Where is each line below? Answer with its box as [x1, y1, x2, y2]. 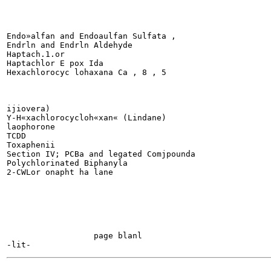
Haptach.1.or [7, 49, 65, 59]
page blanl [7, 230, 142, 240]
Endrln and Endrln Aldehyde [7, 40, 132, 50]
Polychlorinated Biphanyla [7, 158, 128, 168]
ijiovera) [7, 103, 50, 113]
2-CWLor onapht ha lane [7, 167, 113, 177]
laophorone [7, 122, 55, 131]
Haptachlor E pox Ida [7, 58, 103, 68]
